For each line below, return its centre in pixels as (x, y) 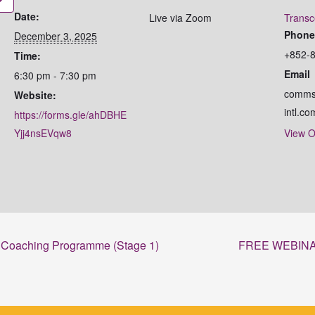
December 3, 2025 (56, 36)
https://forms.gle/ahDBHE (71, 115)
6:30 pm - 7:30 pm (56, 76)
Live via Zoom (181, 18)
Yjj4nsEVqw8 (43, 133)
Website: (36, 95)
